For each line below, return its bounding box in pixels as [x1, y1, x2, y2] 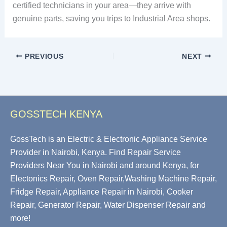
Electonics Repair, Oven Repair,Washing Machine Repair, [10, 174, 217, 183]
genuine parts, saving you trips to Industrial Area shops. [12, 14, 210, 23]
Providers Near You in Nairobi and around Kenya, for [10, 161, 199, 170]
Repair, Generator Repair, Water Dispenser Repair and [10, 201, 206, 209]
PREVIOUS [22, 52, 64, 60]
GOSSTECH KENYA [10, 108, 102, 120]
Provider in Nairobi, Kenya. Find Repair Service [10, 148, 181, 157]
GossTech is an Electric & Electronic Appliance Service [10, 135, 207, 143]
